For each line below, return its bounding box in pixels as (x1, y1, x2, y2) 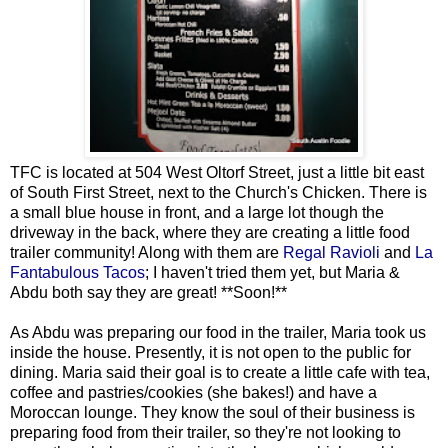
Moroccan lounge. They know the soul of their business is (10, 403, 415, 421)
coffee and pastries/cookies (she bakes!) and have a (10, 383, 377, 401)
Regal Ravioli (283, 243, 384, 261)
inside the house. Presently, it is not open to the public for (10, 343, 411, 361)
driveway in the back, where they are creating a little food (10, 223, 410, 241)
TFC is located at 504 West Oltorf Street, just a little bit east (10, 163, 424, 181)
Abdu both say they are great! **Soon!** (10, 283, 287, 301)
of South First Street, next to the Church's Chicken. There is (10, 183, 427, 201)
